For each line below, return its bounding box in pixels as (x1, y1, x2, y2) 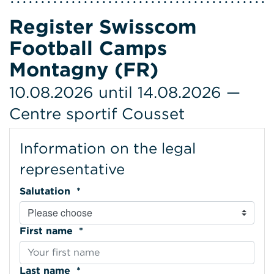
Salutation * (73, 185, 81, 197)
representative (20, 160, 125, 178)
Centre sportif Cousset (9, 103, 185, 123)
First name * (76, 224, 83, 237)
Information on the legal (20, 139, 196, 157)
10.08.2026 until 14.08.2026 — (9, 82, 240, 102)
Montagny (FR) (9, 57, 158, 81)
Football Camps (9, 35, 167, 60)
